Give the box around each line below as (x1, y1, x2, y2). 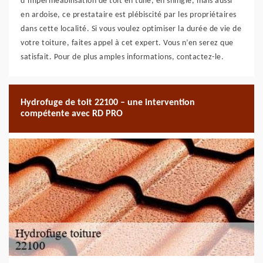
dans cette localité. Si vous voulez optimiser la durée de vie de (21, 25, 241, 33)
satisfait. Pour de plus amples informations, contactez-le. (21, 53, 224, 62)
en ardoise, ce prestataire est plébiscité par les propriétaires (21, 11, 237, 19)
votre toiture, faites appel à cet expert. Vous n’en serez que (21, 39, 234, 48)
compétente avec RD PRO (21, 109, 123, 119)
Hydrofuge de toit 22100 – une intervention (21, 98, 195, 107)
